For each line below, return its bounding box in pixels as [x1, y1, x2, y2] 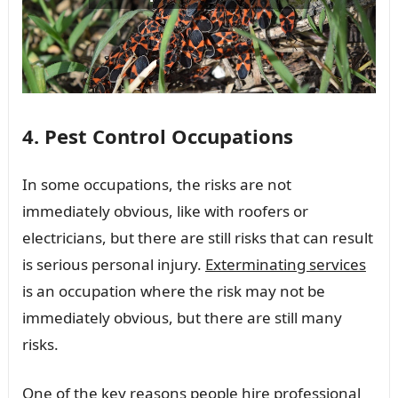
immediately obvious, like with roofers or [21, 201, 308, 222]
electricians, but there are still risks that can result [21, 227, 373, 249]
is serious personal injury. [21, 254, 205, 275]
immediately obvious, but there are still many [21, 307, 342, 329]
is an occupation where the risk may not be [21, 281, 325, 302]
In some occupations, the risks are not [21, 174, 291, 195]
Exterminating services [204, 254, 366, 275]
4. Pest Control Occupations [21, 123, 293, 150]
